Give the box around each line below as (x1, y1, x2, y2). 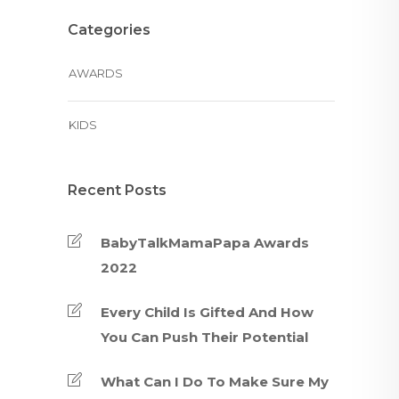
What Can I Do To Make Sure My (101, 373, 329, 390)
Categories (68, 21, 151, 38)
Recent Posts (68, 182, 167, 199)
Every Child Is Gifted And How (101, 304, 313, 321)
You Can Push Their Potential (101, 329, 308, 346)
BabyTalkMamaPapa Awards (101, 234, 309, 251)
